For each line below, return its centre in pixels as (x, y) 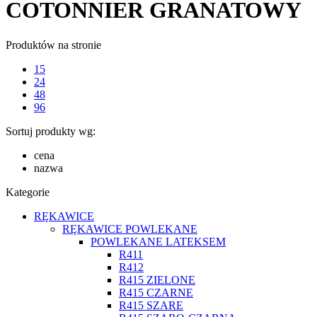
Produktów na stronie (53, 45)
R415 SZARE (151, 305)
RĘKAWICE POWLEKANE (130, 229)
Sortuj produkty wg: (51, 131)
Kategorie (28, 192)
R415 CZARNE (156, 292)
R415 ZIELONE (157, 279)
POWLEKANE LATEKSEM (158, 241)
